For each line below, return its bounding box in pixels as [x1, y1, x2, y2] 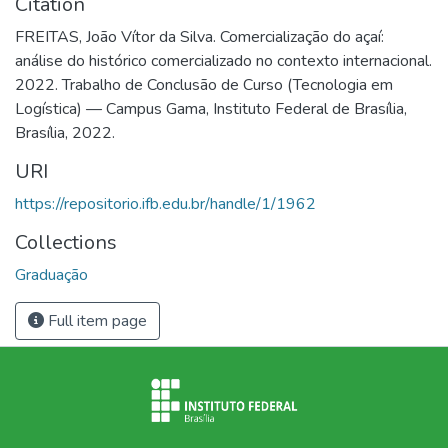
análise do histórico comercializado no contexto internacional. [15, 49, 432, 72]
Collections [15, 228, 117, 256]
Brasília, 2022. [15, 121, 115, 144]
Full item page [44, 309, 147, 332]
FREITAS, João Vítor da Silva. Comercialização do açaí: [15, 25, 384, 48]
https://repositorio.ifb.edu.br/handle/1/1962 [15, 192, 316, 215]
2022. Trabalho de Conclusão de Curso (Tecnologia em [15, 73, 393, 96]
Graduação [15, 263, 88, 286]
